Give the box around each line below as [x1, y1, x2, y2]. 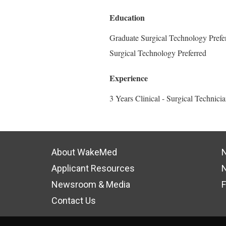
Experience [109, 72, 148, 84]
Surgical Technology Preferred [109, 47, 206, 58]
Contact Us [51, 195, 96, 206]
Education [109, 12, 145, 23]
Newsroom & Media [51, 179, 130, 190]
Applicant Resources [51, 163, 135, 174]
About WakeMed [51, 147, 117, 157]
